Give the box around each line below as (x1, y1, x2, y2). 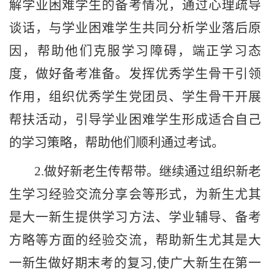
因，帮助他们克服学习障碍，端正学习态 (9, 43, 261, 58)
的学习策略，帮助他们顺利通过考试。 (9, 135, 224, 150)
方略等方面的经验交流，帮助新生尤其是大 (9, 233, 261, 248)
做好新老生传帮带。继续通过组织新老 (44, 164, 261, 179)
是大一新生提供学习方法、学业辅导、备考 (9, 210, 261, 225)
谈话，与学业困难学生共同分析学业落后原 (9, 20, 261, 36)
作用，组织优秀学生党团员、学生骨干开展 (9, 89, 261, 104)
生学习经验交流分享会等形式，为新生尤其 (9, 187, 261, 202)
